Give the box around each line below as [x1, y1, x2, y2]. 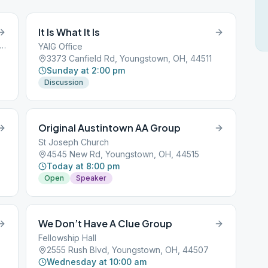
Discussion [44, 78, 84, 87]
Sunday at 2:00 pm [47, 65, 126, 75]
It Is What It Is [38, 26, 100, 38]
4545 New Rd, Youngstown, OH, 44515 [47, 149, 200, 159]
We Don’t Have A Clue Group [38, 217, 173, 230]
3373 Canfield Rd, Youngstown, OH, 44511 [47, 53, 212, 63]
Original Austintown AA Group [38, 121, 181, 134]
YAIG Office [38, 41, 83, 51]
